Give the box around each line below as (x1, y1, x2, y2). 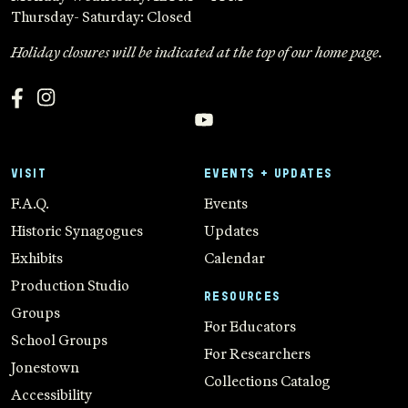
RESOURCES (204, 290, 281, 303)
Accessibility (11, 385, 92, 404)
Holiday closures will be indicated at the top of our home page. (11, 43, 383, 62)
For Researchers (204, 344, 311, 363)
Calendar (204, 249, 265, 268)
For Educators (204, 317, 296, 336)
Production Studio (11, 276, 129, 295)
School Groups (11, 331, 107, 350)
